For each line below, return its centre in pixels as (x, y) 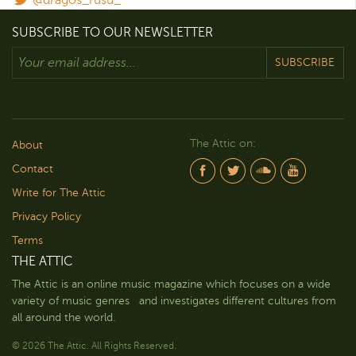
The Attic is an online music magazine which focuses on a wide (171, 284)
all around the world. (64, 317)
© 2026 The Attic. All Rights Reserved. (94, 345)
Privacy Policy (46, 216)
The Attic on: (223, 143)
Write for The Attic (59, 192)
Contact (33, 168)
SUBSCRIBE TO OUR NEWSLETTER (112, 32)
